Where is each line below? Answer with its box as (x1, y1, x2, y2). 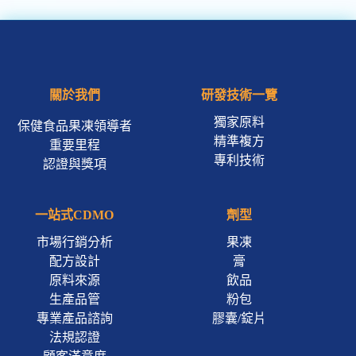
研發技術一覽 (200, 87, 277, 102)
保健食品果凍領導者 (17, 118, 132, 133)
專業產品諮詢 (36, 311, 113, 325)
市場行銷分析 (36, 234, 113, 249)
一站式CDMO (35, 207, 114, 222)
